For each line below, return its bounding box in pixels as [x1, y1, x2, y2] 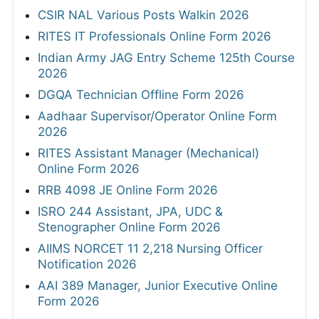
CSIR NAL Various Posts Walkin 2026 [38, 8, 249, 23]
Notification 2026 [38, 257, 137, 272]
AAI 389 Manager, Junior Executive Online [38, 278, 278, 293]
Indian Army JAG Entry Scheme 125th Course [38, 51, 295, 66]
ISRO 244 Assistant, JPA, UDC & [38, 204, 223, 219]
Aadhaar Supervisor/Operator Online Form [38, 109, 277, 124]
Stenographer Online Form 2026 [38, 220, 221, 235]
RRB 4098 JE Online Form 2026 [38, 183, 218, 198]
